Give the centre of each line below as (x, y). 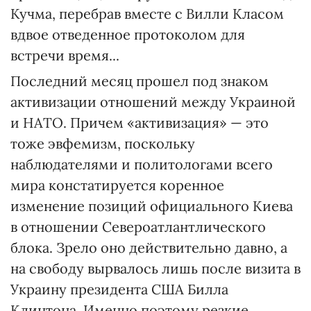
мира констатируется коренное (117, 185)
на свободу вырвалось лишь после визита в (155, 268)
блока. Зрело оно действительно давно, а (149, 247)
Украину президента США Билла (119, 289)
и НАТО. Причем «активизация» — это (140, 123)
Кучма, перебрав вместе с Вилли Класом (147, 14)
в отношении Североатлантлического (138, 227)
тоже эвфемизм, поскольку (103, 143)
